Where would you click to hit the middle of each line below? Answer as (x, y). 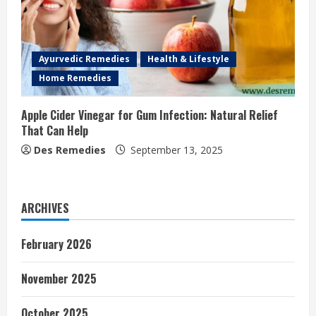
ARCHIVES (45, 208)
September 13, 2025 (175, 150)
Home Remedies (75, 78)
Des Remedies (70, 150)
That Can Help (55, 130)
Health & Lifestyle (188, 59)
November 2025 (59, 279)
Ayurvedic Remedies (84, 59)
